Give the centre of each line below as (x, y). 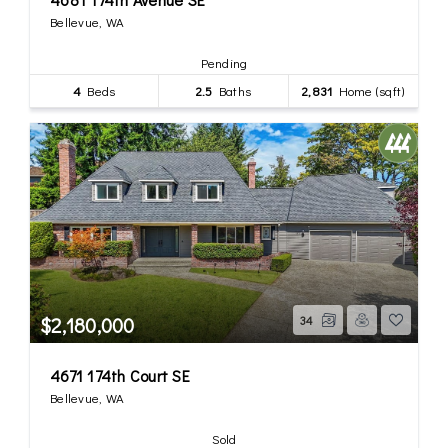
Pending (224, 62)
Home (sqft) (368, 90)
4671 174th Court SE (120, 375)
